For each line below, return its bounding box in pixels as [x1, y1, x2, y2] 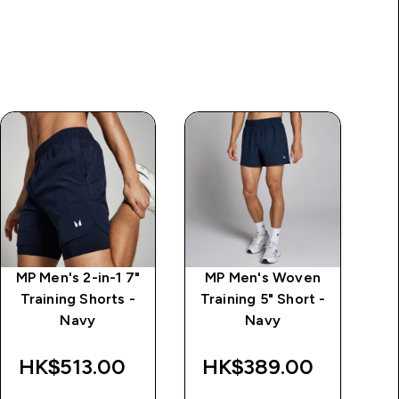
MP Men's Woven [205, 269, 322, 285]
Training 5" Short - [199, 290, 326, 306]
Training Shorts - [20, 290, 136, 306]
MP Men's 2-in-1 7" [15, 269, 141, 285]
